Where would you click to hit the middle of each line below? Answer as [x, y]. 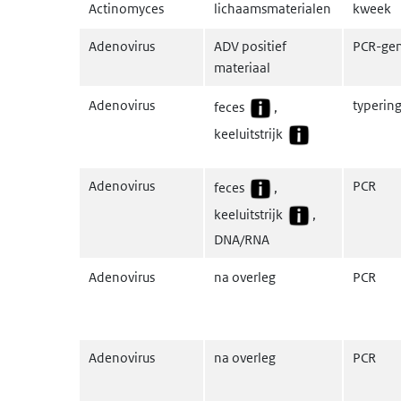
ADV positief [250, 46]
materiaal [242, 68]
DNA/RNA [242, 239]
